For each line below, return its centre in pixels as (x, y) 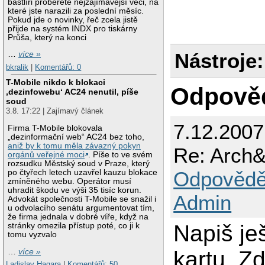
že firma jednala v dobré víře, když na (78, 216)
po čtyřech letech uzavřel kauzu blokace (83, 172)
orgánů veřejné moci (46, 154)
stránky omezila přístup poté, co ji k (74, 225)
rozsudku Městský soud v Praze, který (79, 163)
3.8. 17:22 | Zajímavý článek (55, 111)
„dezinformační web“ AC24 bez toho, (76, 137)
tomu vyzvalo (33, 234)
